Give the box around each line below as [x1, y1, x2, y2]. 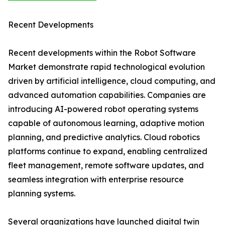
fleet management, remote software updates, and [8, 160, 204, 171]
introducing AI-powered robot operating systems [8, 104, 198, 115]
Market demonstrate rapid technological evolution [8, 62, 205, 72]
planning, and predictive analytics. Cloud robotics [8, 132, 200, 143]
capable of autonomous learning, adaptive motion [8, 118, 204, 129]
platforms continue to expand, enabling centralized [8, 146, 207, 157]
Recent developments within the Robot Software [8, 48, 196, 58]
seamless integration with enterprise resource [8, 174, 184, 185]
